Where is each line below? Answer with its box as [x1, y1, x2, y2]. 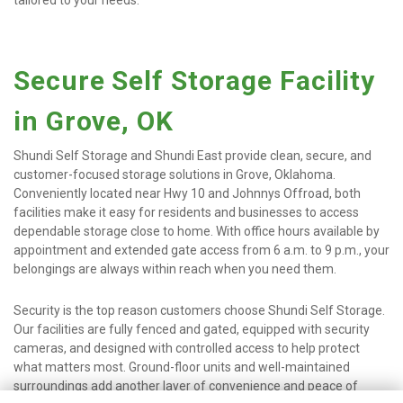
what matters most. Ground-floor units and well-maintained [13, 360, 350, 374]
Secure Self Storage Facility [13, 65, 376, 96]
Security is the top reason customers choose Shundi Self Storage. [13, 303, 385, 318]
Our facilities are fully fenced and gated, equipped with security [13, 322, 370, 336]
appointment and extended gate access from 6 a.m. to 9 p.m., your [13, 243, 390, 257]
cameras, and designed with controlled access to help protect [13, 341, 360, 355]
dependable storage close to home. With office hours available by [13, 224, 380, 238]
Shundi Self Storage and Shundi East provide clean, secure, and [13, 148, 372, 163]
